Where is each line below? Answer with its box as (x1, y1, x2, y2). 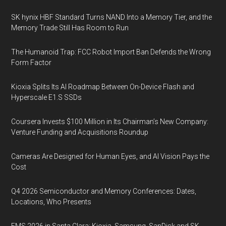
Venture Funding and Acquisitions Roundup (11, 128, 149, 136)
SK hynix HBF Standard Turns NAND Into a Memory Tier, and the (11, 13, 212, 21)
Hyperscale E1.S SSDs (11, 93, 82, 101)
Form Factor (11, 59, 52, 67)
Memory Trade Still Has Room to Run (11, 24, 129, 32)
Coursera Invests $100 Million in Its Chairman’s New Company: (11, 118, 209, 126)
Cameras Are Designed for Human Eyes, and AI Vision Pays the (11, 152, 210, 160)
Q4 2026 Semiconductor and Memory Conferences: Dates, (11, 187, 197, 195)
